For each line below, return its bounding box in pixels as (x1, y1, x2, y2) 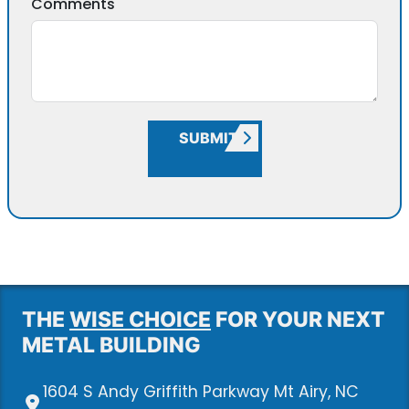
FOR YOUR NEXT (211, 305, 385, 332)
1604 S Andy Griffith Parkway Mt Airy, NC (43, 380, 360, 403)
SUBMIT (178, 128, 238, 147)
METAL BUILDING (22, 330, 201, 358)
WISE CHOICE (69, 305, 211, 332)
